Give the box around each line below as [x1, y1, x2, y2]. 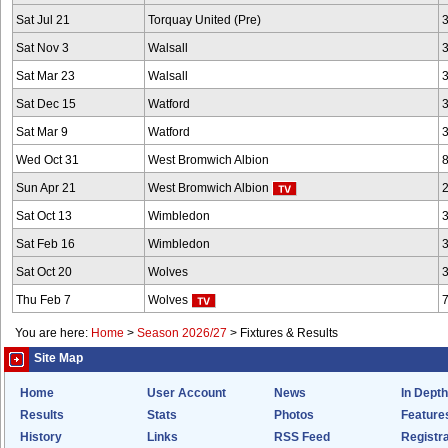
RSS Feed [274, 431, 330, 443]
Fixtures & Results [240, 327, 338, 339]
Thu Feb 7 [16, 294, 71, 306]
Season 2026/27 [137, 327, 227, 339]
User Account [147, 387, 226, 399]
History [20, 431, 62, 443]
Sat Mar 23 [16, 70, 75, 82]
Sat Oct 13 [16, 210, 72, 222]
